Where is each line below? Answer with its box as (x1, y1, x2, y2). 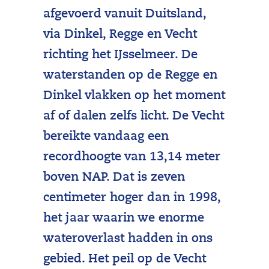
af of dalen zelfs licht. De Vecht (43, 110, 224, 123)
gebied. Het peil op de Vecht (43, 253, 206, 266)
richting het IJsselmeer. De (43, 49, 198, 62)
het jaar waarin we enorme (43, 213, 204, 225)
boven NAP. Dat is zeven (43, 172, 185, 184)
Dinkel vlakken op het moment (43, 90, 225, 103)
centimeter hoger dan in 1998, (43, 192, 220, 205)
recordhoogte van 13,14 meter (43, 151, 220, 164)
